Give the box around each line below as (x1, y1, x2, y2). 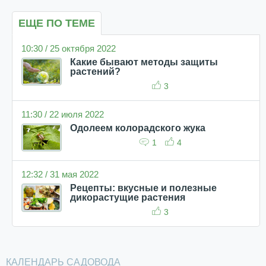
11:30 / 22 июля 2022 (21, 109, 104, 119)
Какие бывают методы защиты (70, 57, 218, 67)
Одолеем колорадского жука (70, 123, 205, 133)
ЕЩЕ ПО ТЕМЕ (18, 17, 95, 29)
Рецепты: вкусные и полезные (70, 183, 217, 194)
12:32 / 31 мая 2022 (21, 169, 99, 180)
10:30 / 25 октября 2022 (21, 43, 116, 53)
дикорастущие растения (70, 192, 185, 203)
